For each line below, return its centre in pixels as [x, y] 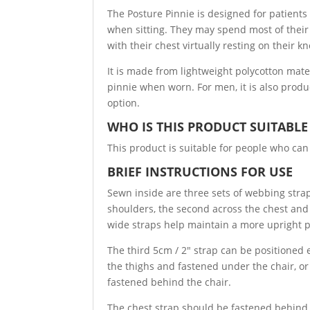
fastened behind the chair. [170, 282]
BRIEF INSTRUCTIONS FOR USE [200, 172]
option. [124, 103]
